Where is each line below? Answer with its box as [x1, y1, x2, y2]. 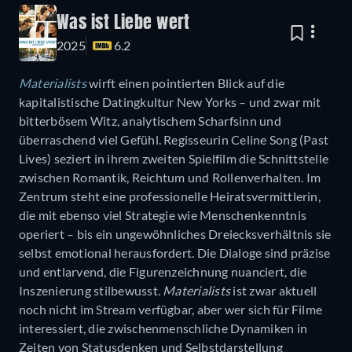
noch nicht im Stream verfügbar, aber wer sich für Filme [19, 302, 323, 317]
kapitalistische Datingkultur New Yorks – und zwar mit [19, 94, 321, 110]
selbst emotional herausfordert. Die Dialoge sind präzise [19, 245, 331, 261]
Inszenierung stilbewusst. [19, 283, 163, 299]
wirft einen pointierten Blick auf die [89, 75, 285, 91]
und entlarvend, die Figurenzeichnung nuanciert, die [19, 264, 307, 280]
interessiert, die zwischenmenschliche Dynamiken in [19, 321, 307, 336]
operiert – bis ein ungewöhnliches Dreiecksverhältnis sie [19, 226, 332, 242]
